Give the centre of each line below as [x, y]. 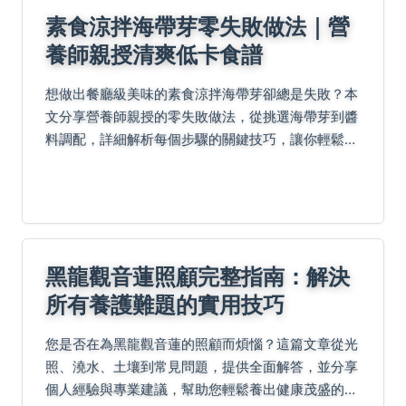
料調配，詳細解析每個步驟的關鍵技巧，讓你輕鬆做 [202, 139]
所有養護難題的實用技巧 [165, 304]
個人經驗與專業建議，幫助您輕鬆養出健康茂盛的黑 [202, 389]
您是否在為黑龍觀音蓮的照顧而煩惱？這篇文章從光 [202, 343]
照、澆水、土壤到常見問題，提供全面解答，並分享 [202, 366]
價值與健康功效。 [100, 184]
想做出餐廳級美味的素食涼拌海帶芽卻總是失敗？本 [202, 93]
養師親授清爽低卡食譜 [154, 53]
